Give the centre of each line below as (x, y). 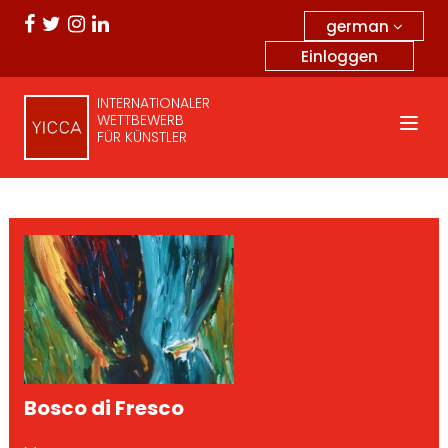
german (359, 26)
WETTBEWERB (140, 120)
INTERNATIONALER (153, 103)
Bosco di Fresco (103, 407)
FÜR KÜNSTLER (141, 137)
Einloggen (339, 56)
